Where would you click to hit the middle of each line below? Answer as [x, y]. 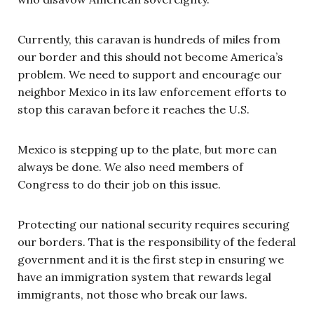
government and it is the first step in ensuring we [151, 259]
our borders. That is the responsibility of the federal [157, 241]
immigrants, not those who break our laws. [132, 294]
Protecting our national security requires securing [153, 224]
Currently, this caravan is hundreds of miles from [149, 39]
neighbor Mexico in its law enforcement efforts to [152, 91]
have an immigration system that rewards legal [144, 277]
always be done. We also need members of [130, 166]
